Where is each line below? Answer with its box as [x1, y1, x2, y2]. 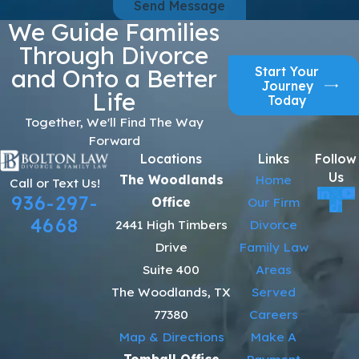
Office [151, 194, 192, 211]
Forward [87, 132, 140, 149]
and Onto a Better [10, 63, 217, 94]
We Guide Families [8, 17, 220, 47]
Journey [260, 78, 313, 95]
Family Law [238, 239, 309, 256]
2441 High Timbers [115, 216, 228, 233]
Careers [248, 306, 298, 323]
